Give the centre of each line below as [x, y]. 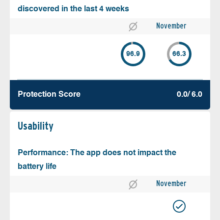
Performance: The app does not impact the [97, 153]
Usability [36, 126]
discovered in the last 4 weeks [73, 10]
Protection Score [49, 95]
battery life [37, 167]
